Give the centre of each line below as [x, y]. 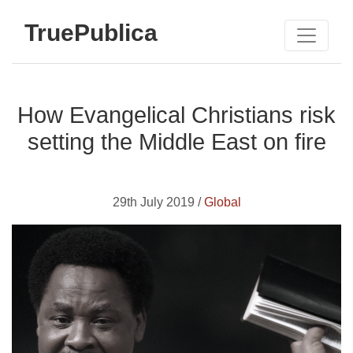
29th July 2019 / [158, 202]
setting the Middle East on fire [176, 142]
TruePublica [91, 32]
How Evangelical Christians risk [176, 115]
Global [222, 202]
